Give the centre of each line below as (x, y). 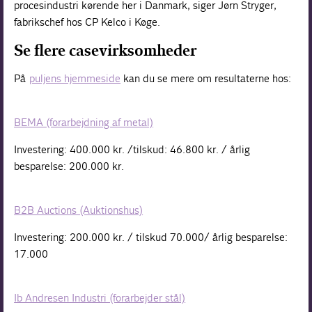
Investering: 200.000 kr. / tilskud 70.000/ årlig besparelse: (151, 237)
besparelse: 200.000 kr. (69, 166)
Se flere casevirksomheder (106, 51)
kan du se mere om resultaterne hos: (206, 79)
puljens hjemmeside (75, 79)
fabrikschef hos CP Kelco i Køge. (87, 22)
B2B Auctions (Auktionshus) (79, 210)
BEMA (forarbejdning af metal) (84, 123)
